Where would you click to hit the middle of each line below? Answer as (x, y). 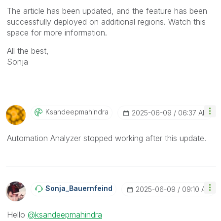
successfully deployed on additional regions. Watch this (106, 22)
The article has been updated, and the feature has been (107, 11)
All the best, (28, 51)
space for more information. (57, 33)
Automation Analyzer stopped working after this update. (107, 138)
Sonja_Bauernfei (74, 188)
